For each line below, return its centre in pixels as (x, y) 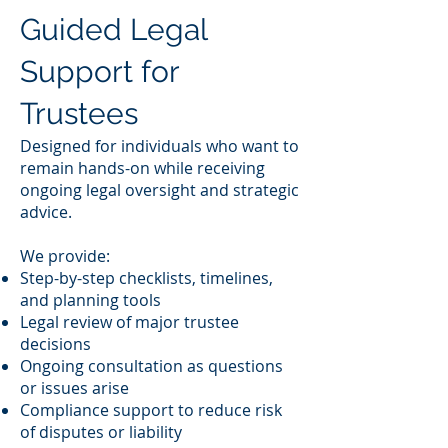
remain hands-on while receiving (142, 168)
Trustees (79, 113)
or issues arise (74, 388)
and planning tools (90, 300)
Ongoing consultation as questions (151, 366)
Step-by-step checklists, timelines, (146, 278)
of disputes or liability (101, 432)
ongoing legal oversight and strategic (159, 190)
